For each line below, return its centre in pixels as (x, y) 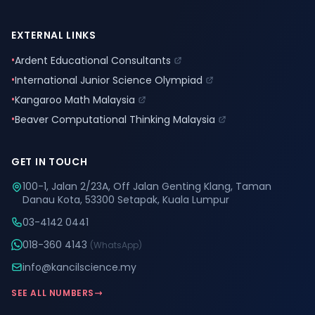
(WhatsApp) (116, 245)
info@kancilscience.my (79, 267)
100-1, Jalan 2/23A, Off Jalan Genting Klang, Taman (147, 186)
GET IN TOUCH (50, 162)
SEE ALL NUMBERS (53, 293)
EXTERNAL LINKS (54, 35)
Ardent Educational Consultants (93, 60)
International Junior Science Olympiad (109, 80)
